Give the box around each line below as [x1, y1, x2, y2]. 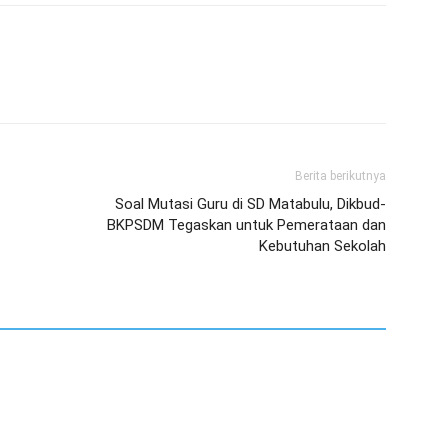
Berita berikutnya [295, 168, 386, 183]
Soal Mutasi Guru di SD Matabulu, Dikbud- [115, 194, 386, 213]
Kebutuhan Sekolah [259, 236, 386, 255]
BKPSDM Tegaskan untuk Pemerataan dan [107, 215, 386, 234]
